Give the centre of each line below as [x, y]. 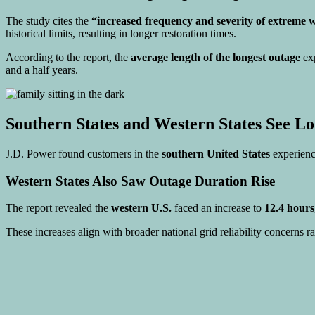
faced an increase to [218, 208]
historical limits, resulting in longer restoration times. [121, 34]
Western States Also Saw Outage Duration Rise [140, 181]
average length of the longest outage [216, 58]
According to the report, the [68, 58]
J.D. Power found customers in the [84, 153]
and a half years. [42, 70]
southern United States [216, 153]
